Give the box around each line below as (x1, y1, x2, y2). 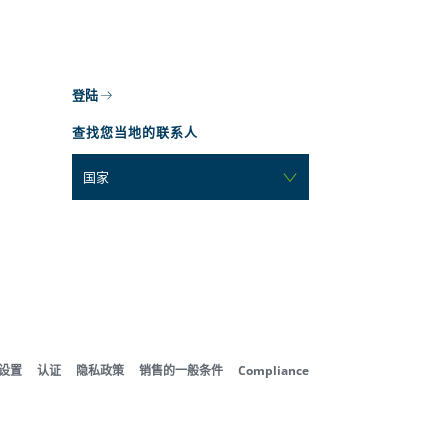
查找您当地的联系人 (72, 123, 199, 141)
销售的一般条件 (138, 362, 223, 379)
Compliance (237, 362, 309, 379)
